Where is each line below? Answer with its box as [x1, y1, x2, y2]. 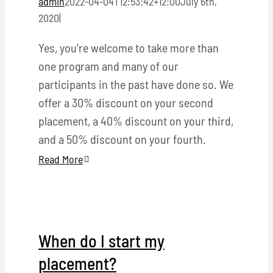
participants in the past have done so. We [38, 76, 233, 91]
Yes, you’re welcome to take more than [38, 40, 219, 55]
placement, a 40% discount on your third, [38, 113, 233, 128]
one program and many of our [38, 58, 179, 73]
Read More [38, 152, 83, 166]
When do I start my [38, 230, 165, 251]
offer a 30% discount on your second [38, 94, 213, 110]
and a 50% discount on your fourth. [38, 131, 206, 146]
